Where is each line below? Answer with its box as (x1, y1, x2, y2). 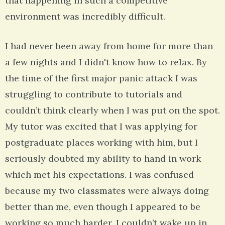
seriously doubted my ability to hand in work (5, 153, 201, 165)
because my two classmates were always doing (5, 185, 209, 197)
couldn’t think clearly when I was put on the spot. (5, 104, 220, 117)
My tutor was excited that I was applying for (5, 121, 197, 133)
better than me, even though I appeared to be (5, 201, 200, 213)
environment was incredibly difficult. (5, 11, 165, 23)
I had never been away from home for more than (5, 40, 213, 52)
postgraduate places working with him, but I (5, 137, 198, 149)
